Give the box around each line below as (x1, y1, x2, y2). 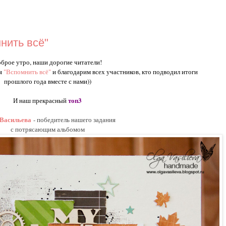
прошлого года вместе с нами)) (4, 77, 91, 86)
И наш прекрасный (13, 96, 68, 105)
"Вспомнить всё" (4, 67, 51, 77)
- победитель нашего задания (33, 115, 116, 125)
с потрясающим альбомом (10, 125, 85, 134)
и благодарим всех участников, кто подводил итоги (51, 67, 198, 77)
